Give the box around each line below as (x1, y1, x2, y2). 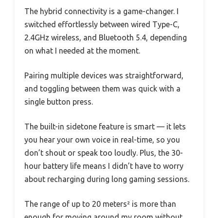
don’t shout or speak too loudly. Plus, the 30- (24, 148, 183, 157)
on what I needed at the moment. (24, 46, 140, 55)
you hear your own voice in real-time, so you (24, 135, 180, 144)
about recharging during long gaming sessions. (24, 174, 189, 183)
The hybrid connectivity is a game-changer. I (24, 6, 179, 16)
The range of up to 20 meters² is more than (24, 199, 176, 208)
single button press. (24, 97, 93, 106)
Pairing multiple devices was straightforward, (24, 71, 183, 80)
